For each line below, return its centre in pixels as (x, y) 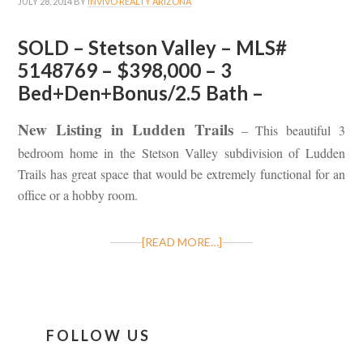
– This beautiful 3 (289, 130)
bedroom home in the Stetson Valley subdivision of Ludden (181, 153)
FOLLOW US (99, 336)
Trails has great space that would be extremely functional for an (181, 174)
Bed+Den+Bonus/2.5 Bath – (141, 93)
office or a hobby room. (78, 195)
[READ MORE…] (181, 242)
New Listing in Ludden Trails (126, 130)
